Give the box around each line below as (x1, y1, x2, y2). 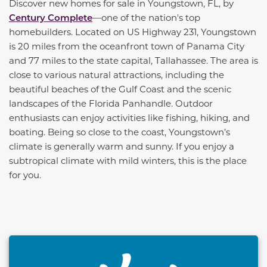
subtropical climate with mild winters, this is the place (9, 154, 247, 167)
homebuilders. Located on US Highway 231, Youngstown (9, 26, 256, 38)
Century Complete (9, 11, 92, 24)
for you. (9, 169, 41, 181)
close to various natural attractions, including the (9, 69, 224, 81)
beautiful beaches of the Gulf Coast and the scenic (9, 83, 231, 95)
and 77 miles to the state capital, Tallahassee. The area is (9, 54, 258, 67)
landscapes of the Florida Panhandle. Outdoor (9, 97, 213, 110)
